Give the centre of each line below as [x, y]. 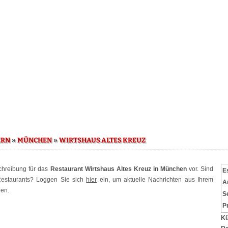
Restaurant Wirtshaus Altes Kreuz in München [118, 169]
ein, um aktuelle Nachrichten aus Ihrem [155, 180]
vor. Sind [200, 169]
